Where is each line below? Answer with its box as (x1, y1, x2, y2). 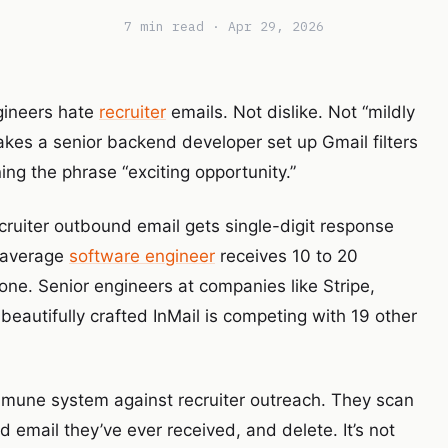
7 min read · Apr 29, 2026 (124, 18, 324, 35)
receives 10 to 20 (215, 246, 358, 266)
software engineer (69, 246, 215, 266)
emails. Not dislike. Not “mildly (166, 102, 415, 122)
